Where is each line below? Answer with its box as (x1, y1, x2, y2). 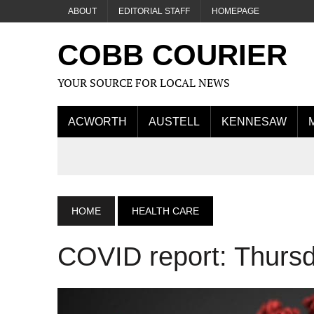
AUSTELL (149, 116, 200, 128)
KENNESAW (221, 116, 287, 128)
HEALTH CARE (132, 205, 199, 217)
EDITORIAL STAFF (118, 6, 190, 16)
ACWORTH (68, 116, 127, 128)
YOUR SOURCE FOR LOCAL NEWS (57, 75, 230, 90)
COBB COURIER (57, 39, 287, 71)
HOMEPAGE (212, 6, 259, 16)
